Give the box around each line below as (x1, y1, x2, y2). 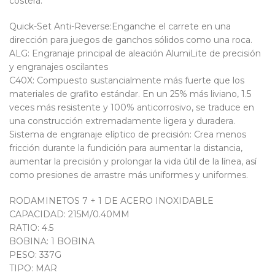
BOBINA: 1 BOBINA (9, 236, 95, 247)
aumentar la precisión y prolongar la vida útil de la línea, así (9, 156, 257, 167)
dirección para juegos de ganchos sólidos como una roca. (9, 34, 252, 45)
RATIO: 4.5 (9, 222, 53, 233)
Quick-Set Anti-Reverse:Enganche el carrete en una (9, 21, 231, 32)
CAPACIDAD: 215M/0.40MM (9, 209, 130, 220)
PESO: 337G (9, 249, 61, 260)
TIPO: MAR (9, 263, 57, 274)
